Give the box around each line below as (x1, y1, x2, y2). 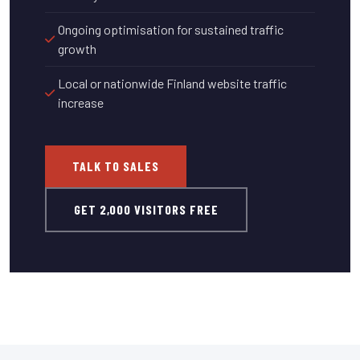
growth (58, 40, 96, 56)
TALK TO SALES (72, 157, 159, 174)
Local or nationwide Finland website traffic (58, 75, 287, 91)
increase (58, 94, 104, 110)
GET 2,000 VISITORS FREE (74, 201, 219, 217)
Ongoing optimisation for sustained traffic (58, 21, 284, 37)
